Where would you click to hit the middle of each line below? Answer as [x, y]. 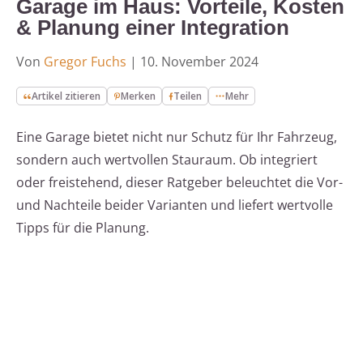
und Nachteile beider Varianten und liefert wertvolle [175, 205]
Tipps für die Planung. [83, 228]
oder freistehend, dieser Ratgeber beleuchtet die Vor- [179, 183]
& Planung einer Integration [153, 28]
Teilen [188, 96]
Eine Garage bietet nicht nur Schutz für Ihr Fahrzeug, [177, 137]
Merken [139, 96]
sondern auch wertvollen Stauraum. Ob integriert [167, 160]
